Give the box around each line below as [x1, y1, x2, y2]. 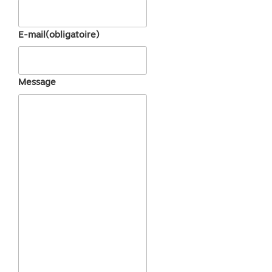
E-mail [18, 29, 46, 40]
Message [18, 76, 56, 88]
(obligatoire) [46, 29, 100, 40]
